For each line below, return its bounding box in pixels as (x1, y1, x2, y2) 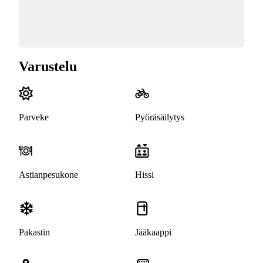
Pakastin (19, 227, 50, 238)
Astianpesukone (19, 170, 78, 180)
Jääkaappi (135, 227, 171, 238)
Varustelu (19, 59, 77, 75)
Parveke (19, 112, 49, 123)
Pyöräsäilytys (135, 112, 184, 123)
